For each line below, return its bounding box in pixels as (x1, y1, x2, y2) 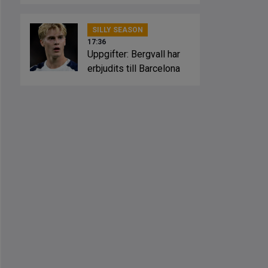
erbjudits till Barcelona (87, 63, 180, 74)
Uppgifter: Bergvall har (87, 48, 180, 60)
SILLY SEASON (92, 26, 143, 34)
